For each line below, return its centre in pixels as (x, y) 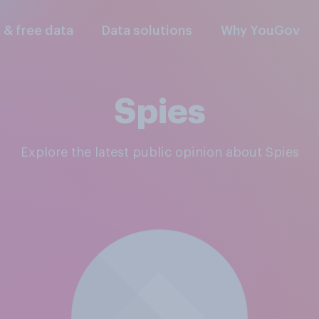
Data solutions (147, 31)
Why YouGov (261, 31)
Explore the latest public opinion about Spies (163, 152)
